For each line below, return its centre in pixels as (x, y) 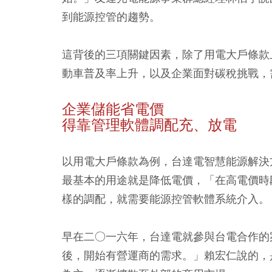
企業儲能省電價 (113, 109)
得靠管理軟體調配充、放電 (149, 125)
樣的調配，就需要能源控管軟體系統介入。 (166, 199)
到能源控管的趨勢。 (111, 16)
